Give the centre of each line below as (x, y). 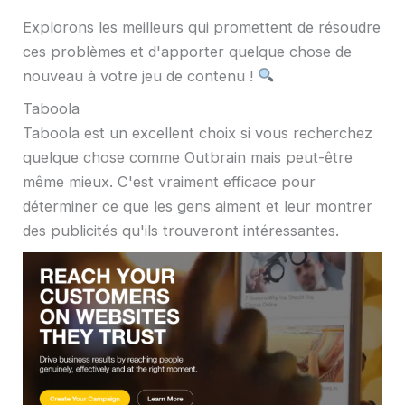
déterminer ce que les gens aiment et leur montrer (198, 207)
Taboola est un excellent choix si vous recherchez (198, 133)
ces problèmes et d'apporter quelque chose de (187, 51)
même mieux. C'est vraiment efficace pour (169, 182)
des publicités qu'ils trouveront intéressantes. (181, 231)
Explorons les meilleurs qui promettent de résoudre (202, 27)
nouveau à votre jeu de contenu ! (140, 75)
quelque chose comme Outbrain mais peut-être (188, 158)
